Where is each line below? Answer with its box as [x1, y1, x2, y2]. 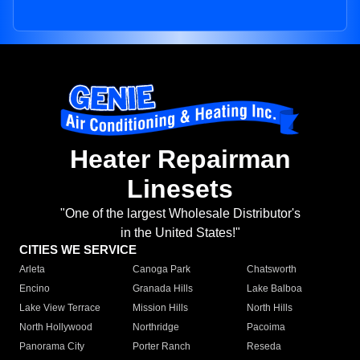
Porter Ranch [133, 341, 191, 353]
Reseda [246, 341, 281, 353]
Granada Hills [133, 283, 194, 295]
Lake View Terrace [19, 302, 100, 314]
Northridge [133, 321, 180, 333]
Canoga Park [133, 264, 191, 276]
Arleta [19, 264, 45, 276]
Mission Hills [133, 302, 189, 314]
